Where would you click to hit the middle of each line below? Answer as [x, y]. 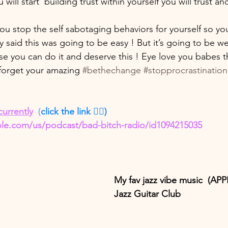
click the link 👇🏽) [74, 111]
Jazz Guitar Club [149, 194]
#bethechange [112, 70]
